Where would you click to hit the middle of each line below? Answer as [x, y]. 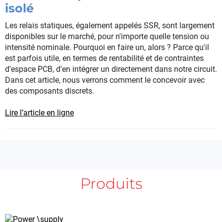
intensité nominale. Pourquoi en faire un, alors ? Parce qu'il [107, 48]
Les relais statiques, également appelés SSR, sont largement [110, 26]
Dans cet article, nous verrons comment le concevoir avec [105, 80]
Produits [111, 184]
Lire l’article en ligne [39, 113]
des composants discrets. [50, 91]
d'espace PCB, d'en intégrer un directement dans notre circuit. [111, 69]
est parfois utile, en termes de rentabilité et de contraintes [104, 58]
